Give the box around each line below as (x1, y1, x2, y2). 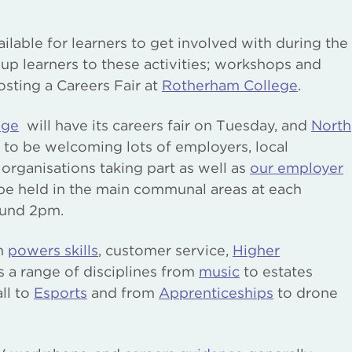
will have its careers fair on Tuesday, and (19, 116, 311, 134)
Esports (34, 284, 87, 301)
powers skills (8, 241, 98, 258)
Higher (233, 241, 280, 258)
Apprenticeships (159, 284, 273, 301)
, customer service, (98, 241, 233, 258)
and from (87, 284, 159, 301)
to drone (273, 284, 338, 301)
